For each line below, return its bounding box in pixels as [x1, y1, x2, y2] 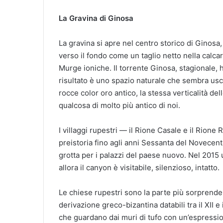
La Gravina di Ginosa [59, 13, 133, 23]
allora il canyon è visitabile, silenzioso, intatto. [59, 163, 220, 173]
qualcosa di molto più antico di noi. [59, 101, 180, 111]
